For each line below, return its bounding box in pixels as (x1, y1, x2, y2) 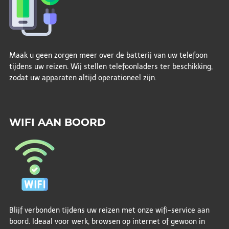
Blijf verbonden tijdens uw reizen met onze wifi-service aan (9, 205, 210, 215)
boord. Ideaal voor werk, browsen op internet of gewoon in (9, 217, 205, 226)
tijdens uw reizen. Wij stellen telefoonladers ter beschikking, (9, 62, 213, 71)
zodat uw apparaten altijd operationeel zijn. (9, 73, 156, 82)
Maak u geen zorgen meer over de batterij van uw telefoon (9, 51, 208, 60)
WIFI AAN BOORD (9, 116, 106, 128)
